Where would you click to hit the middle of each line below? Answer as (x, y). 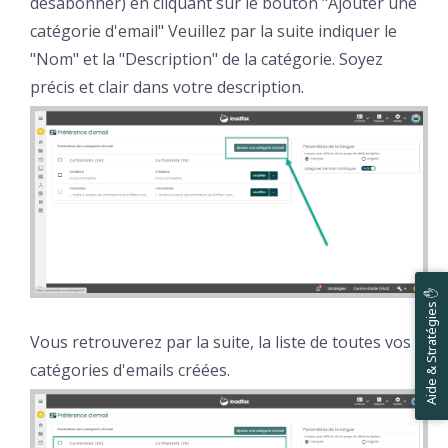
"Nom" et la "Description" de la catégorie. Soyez (206, 58)
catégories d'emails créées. (130, 370)
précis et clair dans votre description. (167, 86)
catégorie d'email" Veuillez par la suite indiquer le (213, 30)
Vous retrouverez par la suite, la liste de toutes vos (220, 342)
